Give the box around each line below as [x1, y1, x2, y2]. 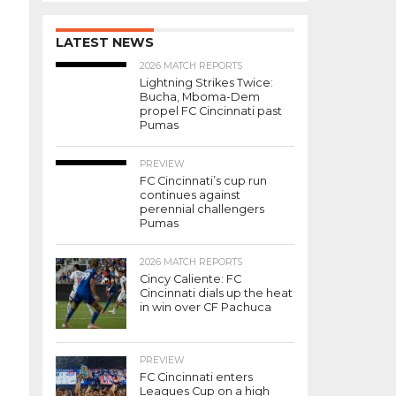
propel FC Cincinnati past [140, 104, 282, 118]
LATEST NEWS [56, 34, 154, 50]
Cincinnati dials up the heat [140, 286, 293, 300]
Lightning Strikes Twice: [140, 76, 273, 89]
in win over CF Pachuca [140, 301, 271, 314]
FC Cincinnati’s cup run [140, 174, 267, 187]
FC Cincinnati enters [140, 370, 253, 384]
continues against [140, 188, 240, 202]
